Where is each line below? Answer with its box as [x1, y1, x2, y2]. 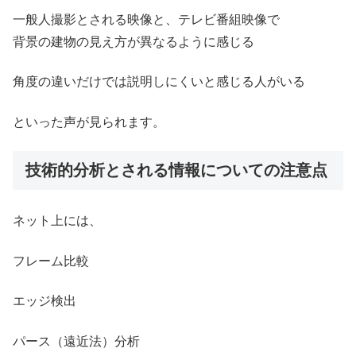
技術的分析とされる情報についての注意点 [25, 161, 327, 180]
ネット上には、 [13, 214, 102, 228]
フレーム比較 [13, 253, 89, 268]
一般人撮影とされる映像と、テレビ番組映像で [13, 13, 280, 27]
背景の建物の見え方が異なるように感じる [13, 35, 254, 49]
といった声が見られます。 [13, 114, 165, 129]
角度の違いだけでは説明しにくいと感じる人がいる [13, 75, 305, 89]
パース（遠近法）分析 [13, 334, 140, 348]
